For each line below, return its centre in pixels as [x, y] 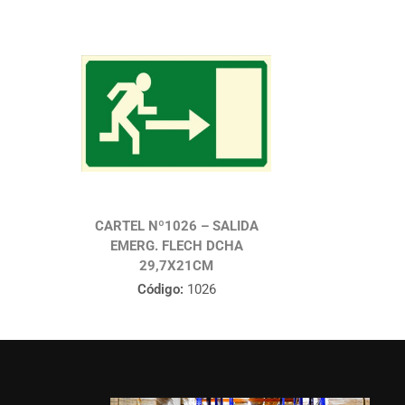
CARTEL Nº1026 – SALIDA [176, 226]
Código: [160, 290]
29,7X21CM [177, 266]
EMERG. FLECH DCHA [176, 246]
